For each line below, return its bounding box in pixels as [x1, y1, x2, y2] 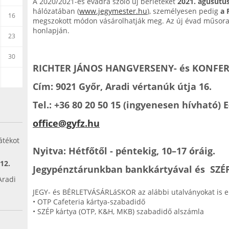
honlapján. [33, 26, 70, 35]
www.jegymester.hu [79, 6, 147, 16]
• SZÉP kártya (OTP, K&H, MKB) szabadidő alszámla [33, 207, 204, 216]
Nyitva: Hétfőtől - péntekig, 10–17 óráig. [33, 145, 215, 157]
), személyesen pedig [147, 6, 218, 16]
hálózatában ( [33, 6, 79, 16]
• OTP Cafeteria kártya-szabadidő [33, 197, 145, 207]
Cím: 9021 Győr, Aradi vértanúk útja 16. [33, 80, 212, 93]
